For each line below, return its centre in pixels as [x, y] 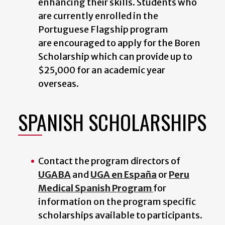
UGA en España [124, 174]
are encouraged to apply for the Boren [119, 43]
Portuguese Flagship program [103, 29]
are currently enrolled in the [98, 16]
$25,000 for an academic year [102, 70]
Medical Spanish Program [96, 188]
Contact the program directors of [109, 161]
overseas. [59, 83]
